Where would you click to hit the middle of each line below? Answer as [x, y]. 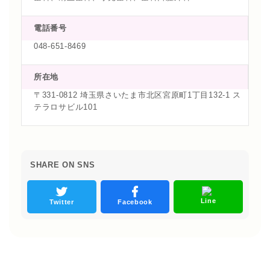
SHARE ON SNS [63, 165]
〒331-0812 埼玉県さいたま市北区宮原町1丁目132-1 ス [138, 95]
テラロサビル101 [66, 107]
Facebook [135, 202]
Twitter [61, 202]
